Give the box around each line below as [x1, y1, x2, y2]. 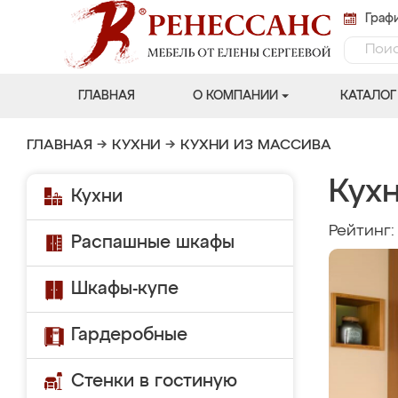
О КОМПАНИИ [192, 90, 278, 102]
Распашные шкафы [71, 234, 235, 251]
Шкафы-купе [71, 280, 179, 298]
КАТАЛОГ [339, 90, 396, 102]
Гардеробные [71, 326, 187, 344]
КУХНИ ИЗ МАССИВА [180, 139, 331, 153]
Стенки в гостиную [71, 372, 237, 390]
